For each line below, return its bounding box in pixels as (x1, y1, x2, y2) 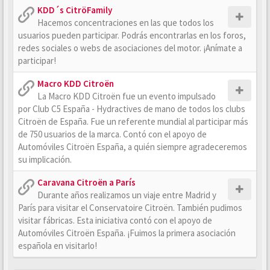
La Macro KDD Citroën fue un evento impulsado (37, 90, 216, 102)
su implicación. (18, 154, 72, 165)
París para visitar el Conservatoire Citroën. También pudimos (18, 202, 242, 213)
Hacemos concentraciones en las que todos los (37, 17, 214, 28)
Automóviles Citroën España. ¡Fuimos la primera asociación (18, 227, 236, 239)
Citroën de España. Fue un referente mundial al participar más (18, 116, 248, 127)
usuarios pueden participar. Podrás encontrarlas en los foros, (18, 30, 246, 41)
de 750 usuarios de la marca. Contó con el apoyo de (18, 128, 207, 140)
